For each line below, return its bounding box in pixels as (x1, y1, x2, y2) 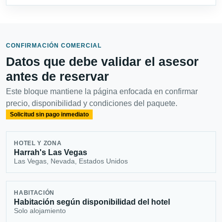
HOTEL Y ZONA (14, 140, 62, 146)
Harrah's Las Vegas (14, 148, 88, 157)
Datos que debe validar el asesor (6, 54, 199, 68)
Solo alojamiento (14, 206, 66, 215)
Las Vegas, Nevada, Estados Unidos (14, 157, 128, 165)
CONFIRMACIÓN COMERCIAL (6, 42, 102, 49)
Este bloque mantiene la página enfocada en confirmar (6, 87, 198, 96)
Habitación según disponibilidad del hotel (14, 197, 170, 206)
